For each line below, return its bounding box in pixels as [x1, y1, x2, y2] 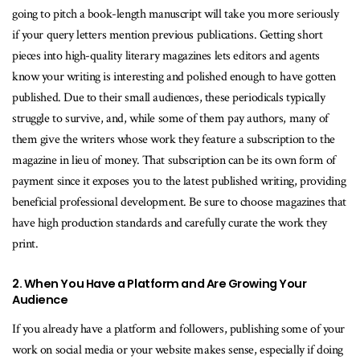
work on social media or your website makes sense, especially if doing [12, 341, 344, 358]
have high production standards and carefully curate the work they [12, 215, 327, 232]
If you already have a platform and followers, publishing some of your [12, 320, 346, 337]
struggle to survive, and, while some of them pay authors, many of [12, 110, 329, 128]
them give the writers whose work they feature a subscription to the [12, 131, 335, 149]
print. [12, 235, 42, 253]
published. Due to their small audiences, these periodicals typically [12, 89, 325, 107]
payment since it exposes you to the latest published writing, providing [12, 173, 346, 190]
